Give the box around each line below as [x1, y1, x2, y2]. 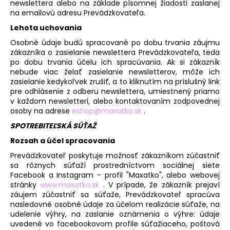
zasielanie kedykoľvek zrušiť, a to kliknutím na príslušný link [10, 76, 220, 87]
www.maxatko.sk [40, 179, 100, 190]
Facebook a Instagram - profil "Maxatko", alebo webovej [10, 169, 220, 180]
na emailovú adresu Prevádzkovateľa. [10, 7, 145, 18]
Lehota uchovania [10, 22, 82, 33]
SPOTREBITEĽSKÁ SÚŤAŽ [10, 120, 96, 131]
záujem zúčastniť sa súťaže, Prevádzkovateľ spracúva [10, 189, 220, 200]
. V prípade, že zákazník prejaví [99, 179, 220, 190]
